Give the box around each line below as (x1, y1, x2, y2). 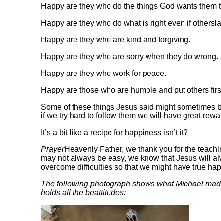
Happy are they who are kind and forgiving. (40, 35, 190, 44)
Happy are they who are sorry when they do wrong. (40, 52, 218, 61)
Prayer (40, 145, 64, 153)
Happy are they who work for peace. (40, 69, 166, 77)
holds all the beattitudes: (40, 188, 126, 197)
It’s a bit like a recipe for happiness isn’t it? (40, 128, 188, 137)
